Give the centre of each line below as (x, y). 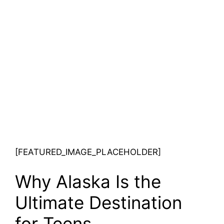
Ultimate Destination (98, 203)
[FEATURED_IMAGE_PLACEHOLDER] (88, 152)
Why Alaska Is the (88, 182)
